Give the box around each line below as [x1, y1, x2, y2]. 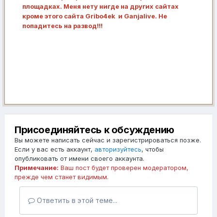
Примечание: [15, 164, 59, 172]
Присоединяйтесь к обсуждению [15, 124, 174, 136]
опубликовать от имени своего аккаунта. [15, 155, 144, 163]
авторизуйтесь [94, 145, 141, 154]
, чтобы [141, 145, 164, 154]
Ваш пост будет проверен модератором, [59, 164, 188, 172]
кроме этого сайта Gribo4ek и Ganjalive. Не [22, 12, 167, 20]
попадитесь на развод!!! [22, 22, 104, 30]
